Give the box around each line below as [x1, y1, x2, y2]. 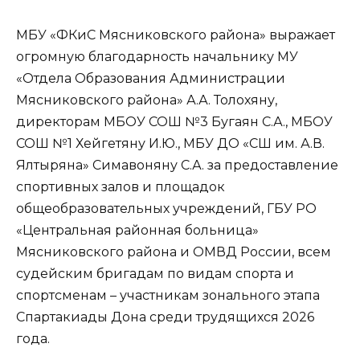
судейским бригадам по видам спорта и [16, 266, 294, 282]
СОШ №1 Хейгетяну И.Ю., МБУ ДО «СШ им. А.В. [16, 136, 325, 152]
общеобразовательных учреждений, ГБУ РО [16, 201, 317, 217]
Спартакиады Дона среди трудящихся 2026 [16, 309, 314, 325]
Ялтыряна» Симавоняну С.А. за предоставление [16, 157, 338, 174]
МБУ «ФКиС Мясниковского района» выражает [16, 27, 335, 43]
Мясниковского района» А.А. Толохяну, [16, 92, 277, 108]
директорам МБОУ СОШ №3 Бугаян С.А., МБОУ [16, 114, 333, 130]
